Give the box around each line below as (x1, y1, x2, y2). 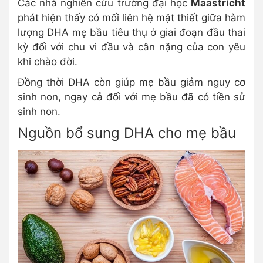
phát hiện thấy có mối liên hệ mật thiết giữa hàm (18, 12, 245, 24)
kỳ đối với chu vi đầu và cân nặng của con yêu (18, 41, 245, 53)
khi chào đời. (18, 56, 77, 68)
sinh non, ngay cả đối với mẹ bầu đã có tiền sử (18, 91, 245, 103)
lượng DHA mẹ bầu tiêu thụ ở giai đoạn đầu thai (18, 26, 245, 39)
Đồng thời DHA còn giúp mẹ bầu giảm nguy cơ (18, 76, 245, 89)
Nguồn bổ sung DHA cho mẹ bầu (18, 124, 236, 142)
